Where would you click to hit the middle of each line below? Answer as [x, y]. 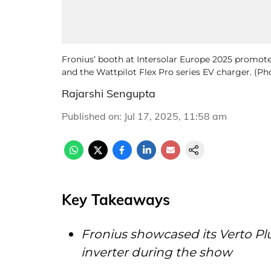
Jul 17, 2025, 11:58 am [175, 116]
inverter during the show [158, 252]
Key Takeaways [116, 200]
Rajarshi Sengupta [109, 93]
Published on [90, 116]
